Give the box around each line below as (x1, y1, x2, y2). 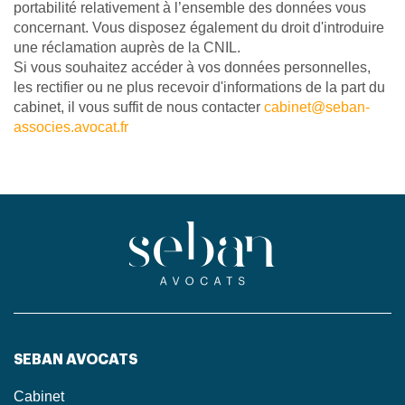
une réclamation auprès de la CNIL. (14, 40, 240, 55)
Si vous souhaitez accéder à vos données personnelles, (14, 60, 371, 75)
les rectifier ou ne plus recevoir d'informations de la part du (14, 80, 385, 95)
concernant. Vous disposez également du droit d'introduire (14, 20, 384, 35)
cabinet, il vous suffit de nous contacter (14, 99, 264, 115)
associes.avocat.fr (14, 119, 128, 135)
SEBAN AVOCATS (14, 353, 137, 367)
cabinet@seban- (264, 99, 370, 115)
